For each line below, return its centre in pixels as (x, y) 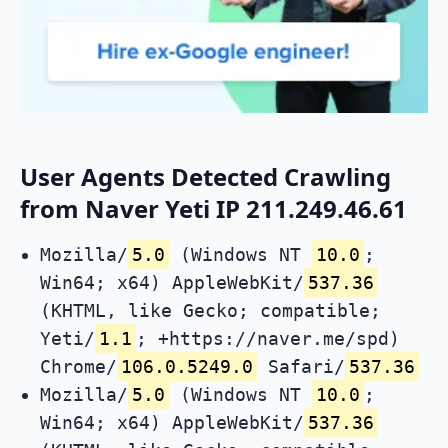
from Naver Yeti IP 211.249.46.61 (213, 209)
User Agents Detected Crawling (205, 177)
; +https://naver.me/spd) (268, 339)
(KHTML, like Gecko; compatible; (210, 311)
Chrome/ (78, 367)
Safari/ (301, 367)
